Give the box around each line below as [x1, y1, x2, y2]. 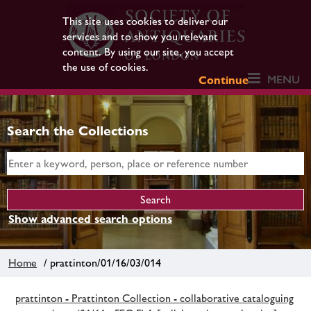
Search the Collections [7, 123, 149, 138]
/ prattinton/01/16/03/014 [38, 255, 161, 269]
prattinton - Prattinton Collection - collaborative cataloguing [15, 291, 294, 305]
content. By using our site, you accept [62, 45, 234, 58]
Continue [199, 74, 249, 87]
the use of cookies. [62, 60, 149, 74]
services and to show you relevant [62, 30, 218, 43]
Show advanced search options [8, 212, 172, 226]
